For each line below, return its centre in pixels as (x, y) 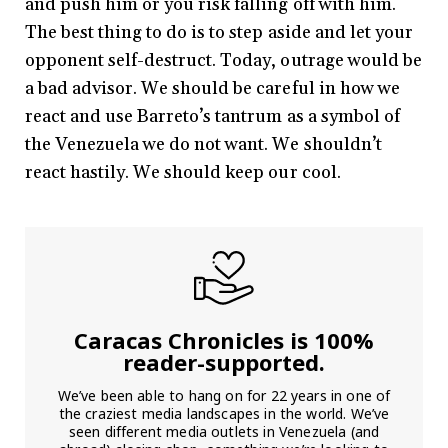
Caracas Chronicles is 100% (224, 339)
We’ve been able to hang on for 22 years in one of (224, 395)
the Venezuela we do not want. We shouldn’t (203, 144)
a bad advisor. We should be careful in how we (212, 88)
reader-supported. (224, 361)
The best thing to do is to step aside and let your (219, 32)
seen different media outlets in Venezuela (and (224, 431)
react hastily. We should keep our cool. (183, 172)
